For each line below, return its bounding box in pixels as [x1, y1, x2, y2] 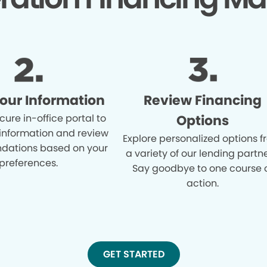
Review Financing [143, 91, 262, 110]
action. [186, 176, 219, 190]
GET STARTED [103, 247, 164, 261]
